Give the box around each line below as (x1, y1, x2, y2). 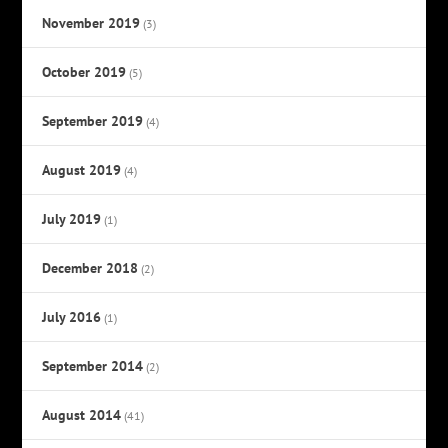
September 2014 (42, 357, 144, 376)
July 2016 (42, 308, 102, 327)
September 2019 (42, 112, 144, 131)
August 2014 (42, 406, 122, 425)
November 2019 (42, 14, 141, 33)
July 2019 (42, 210, 102, 229)
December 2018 (42, 259, 139, 278)
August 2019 (42, 161, 122, 180)
